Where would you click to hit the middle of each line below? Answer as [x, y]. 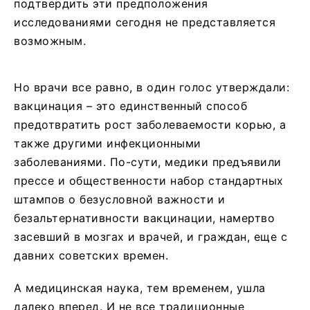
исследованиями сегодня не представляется [145, 22]
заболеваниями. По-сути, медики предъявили [148, 162]
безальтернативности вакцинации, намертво [144, 218]
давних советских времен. [91, 255]
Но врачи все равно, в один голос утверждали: [152, 87]
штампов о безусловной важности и [119, 199]
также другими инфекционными [108, 143]
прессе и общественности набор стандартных [149, 180]
